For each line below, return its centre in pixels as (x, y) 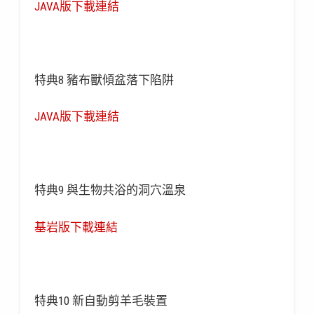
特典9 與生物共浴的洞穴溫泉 (110, 190)
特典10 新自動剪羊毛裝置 (101, 300)
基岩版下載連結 (76, 227)
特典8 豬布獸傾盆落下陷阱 (104, 80)
